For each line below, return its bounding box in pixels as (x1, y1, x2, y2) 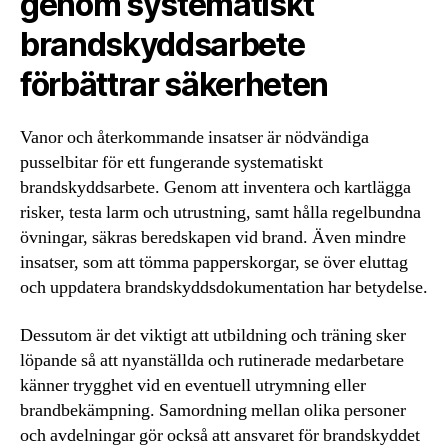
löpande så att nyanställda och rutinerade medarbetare (20, 348, 404, 372)
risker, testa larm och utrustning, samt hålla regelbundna (20, 201, 421, 225)
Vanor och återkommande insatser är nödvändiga (20, 126, 369, 150)
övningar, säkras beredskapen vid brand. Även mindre (20, 226, 406, 250)
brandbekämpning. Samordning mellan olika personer (20, 398, 406, 422)
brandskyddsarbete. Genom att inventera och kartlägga (20, 176, 411, 200)
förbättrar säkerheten (20, 65, 329, 105)
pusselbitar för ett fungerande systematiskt (20, 151, 323, 175)
